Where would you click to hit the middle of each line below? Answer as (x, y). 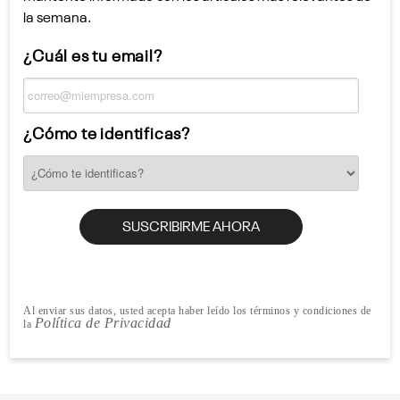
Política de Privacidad (103, 322)
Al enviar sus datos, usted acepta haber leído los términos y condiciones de (197, 310)
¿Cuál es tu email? (93, 54)
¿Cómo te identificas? (107, 132)
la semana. (58, 16)
